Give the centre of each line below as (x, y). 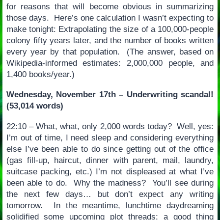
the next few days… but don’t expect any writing (110, 194)
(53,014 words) (35, 106)
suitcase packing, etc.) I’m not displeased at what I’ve (110, 172)
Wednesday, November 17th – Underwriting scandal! (110, 95)
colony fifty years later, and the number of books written (110, 40)
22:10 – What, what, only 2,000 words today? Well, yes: (110, 127)
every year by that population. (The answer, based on (110, 52)
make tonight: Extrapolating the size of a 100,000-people (110, 29)
